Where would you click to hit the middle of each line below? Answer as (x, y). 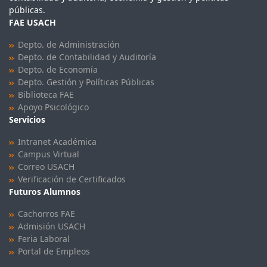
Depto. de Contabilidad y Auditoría (87, 57)
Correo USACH (46, 166)
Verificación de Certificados (72, 179)
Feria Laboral (44, 238)
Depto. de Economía (58, 69)
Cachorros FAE (46, 213)
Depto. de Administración (69, 44)
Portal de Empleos (54, 251)
